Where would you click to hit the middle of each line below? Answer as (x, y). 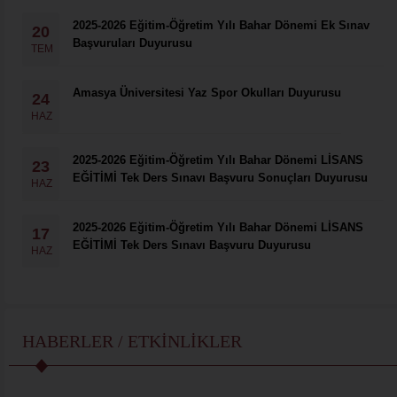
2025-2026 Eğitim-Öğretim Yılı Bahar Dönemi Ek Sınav (221, 25)
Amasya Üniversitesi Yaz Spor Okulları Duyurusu (207, 93)
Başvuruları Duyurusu (132, 43)
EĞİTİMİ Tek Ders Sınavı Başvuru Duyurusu (192, 245)
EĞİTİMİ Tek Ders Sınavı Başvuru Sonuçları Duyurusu (220, 178)
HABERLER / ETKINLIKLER (132, 341)
